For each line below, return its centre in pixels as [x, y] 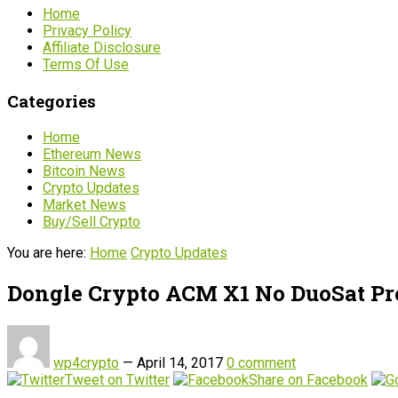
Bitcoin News [84, 171]
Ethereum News [92, 154]
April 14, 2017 [180, 362]
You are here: [47, 252]
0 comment [261, 362]
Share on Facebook [308, 379]
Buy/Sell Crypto [92, 221]
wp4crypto [86, 362]
